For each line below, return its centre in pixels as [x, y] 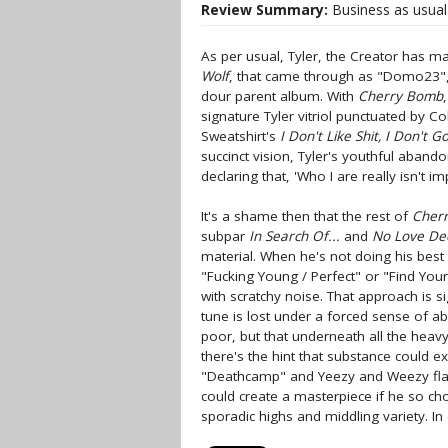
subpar [225, 236]
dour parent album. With [279, 96]
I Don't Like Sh [325, 136]
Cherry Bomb [400, 96]
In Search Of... [294, 236]
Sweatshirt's [240, 136]
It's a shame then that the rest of [306, 216]
